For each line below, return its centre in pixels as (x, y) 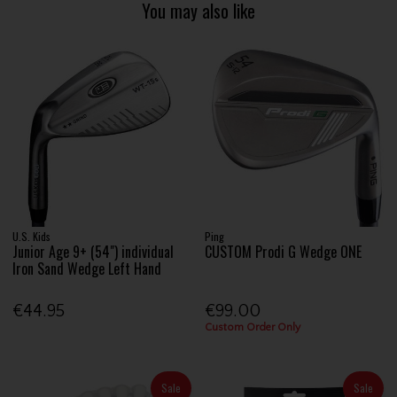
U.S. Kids (32, 237)
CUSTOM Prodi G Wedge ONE (284, 252)
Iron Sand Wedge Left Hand (87, 269)
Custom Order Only (253, 327)
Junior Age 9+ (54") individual (93, 252)
